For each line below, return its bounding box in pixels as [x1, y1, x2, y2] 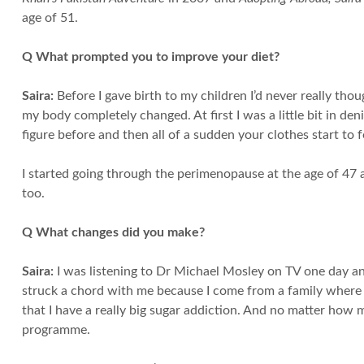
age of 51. [21, 11, 78, 25]
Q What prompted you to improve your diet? [21, 50, 279, 64]
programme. [21, 323, 90, 337]
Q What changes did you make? [21, 226, 205, 240]
